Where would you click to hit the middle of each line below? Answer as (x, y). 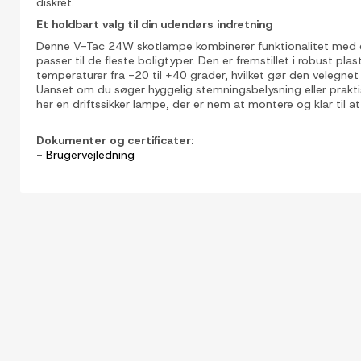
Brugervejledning (90, 154)
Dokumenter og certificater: (115, 140)
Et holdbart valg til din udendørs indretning (154, 24)
